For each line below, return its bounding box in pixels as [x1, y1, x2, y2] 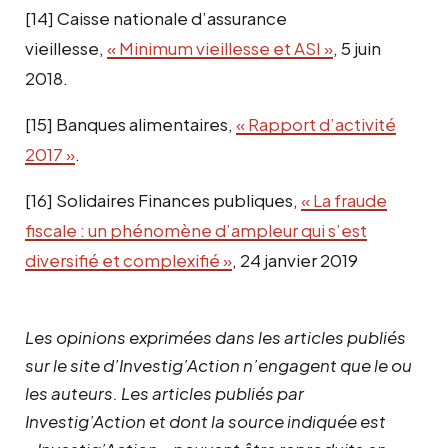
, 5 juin [333, 36, 381, 59]
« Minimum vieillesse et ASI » [107, 36, 333, 59]
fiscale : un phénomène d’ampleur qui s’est [25, 218, 367, 241]
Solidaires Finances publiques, [56, 188, 301, 211]
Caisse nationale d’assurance [57, 6, 287, 29]
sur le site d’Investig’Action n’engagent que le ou [25, 353, 412, 376]
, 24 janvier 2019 [232, 248, 358, 271]
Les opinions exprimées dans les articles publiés [25, 325, 406, 348]
